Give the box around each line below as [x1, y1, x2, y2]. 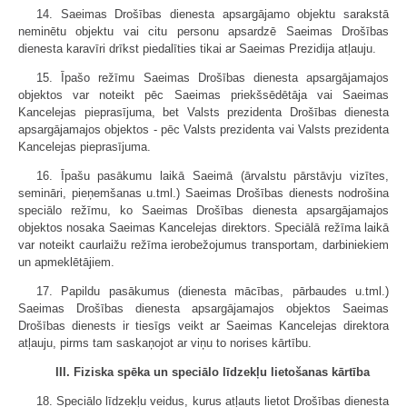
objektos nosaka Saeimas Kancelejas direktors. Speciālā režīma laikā [18, 221, 389, 235]
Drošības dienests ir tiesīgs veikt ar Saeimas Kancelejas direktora [18, 319, 389, 333]
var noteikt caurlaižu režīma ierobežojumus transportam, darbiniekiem [18, 238, 389, 253]
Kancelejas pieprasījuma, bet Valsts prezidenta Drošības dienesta [18, 105, 389, 120]
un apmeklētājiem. [18, 255, 114, 270]
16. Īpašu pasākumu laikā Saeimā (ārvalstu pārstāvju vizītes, [36, 169, 389, 184]
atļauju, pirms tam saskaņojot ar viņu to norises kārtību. [18, 336, 312, 351]
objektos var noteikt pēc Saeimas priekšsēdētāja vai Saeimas [18, 88, 389, 103]
